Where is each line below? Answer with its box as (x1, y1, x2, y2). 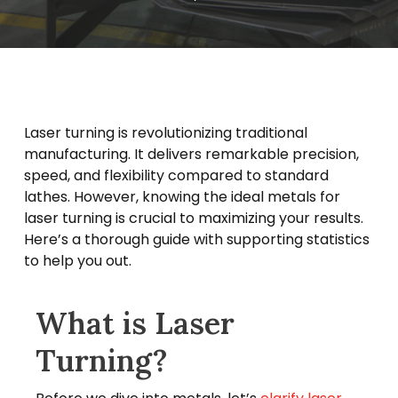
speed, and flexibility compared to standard (23, 165, 329, 186)
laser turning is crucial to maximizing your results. (23, 208, 363, 228)
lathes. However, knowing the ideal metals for (23, 187, 340, 207)
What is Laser (36, 304, 235, 343)
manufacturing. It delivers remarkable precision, (23, 144, 359, 164)
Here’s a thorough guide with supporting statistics (23, 229, 370, 250)
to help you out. (23, 251, 131, 271)
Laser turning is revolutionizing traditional (23, 123, 307, 143)
